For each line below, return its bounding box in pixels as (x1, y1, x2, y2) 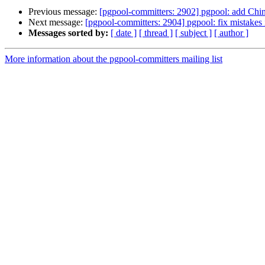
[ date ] (111, 28, 137, 38)
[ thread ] (139, 28, 173, 38)
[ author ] (214, 28, 248, 38)
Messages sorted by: (28, 28, 108, 38)
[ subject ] (175, 28, 212, 38)
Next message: (28, 17, 85, 28)
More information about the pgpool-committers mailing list (5, 54, 222, 64)
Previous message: (28, 7, 99, 17)
